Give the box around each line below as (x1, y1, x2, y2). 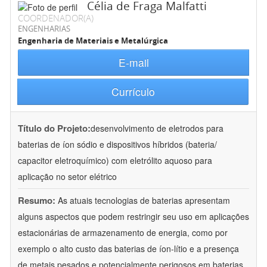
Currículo (111, 84, 155, 100)
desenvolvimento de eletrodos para (91, 122, 223, 135)
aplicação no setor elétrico (18, 170, 117, 183)
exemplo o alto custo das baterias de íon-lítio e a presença (18, 243, 239, 255)
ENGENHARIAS (18, 23, 70, 35)
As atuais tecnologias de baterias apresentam (58, 194, 230, 207)
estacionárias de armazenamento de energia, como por (18, 226, 228, 239)
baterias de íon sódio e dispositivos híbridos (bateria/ (18, 138, 217, 151)
